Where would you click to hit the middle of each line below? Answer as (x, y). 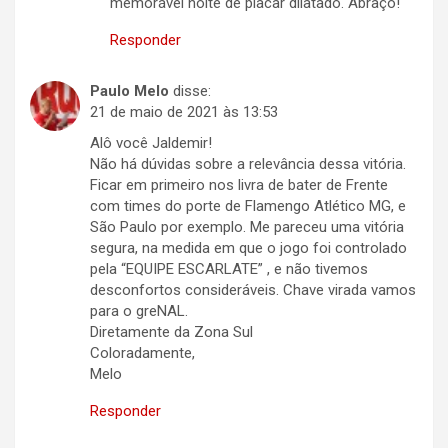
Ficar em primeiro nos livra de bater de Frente (239, 185)
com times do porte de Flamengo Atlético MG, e (248, 206)
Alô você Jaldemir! (151, 143)
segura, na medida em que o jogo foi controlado (248, 248)
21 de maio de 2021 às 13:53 (184, 112)
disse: (192, 91)
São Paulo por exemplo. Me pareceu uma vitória (247, 227)
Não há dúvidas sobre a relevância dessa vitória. (248, 164)
